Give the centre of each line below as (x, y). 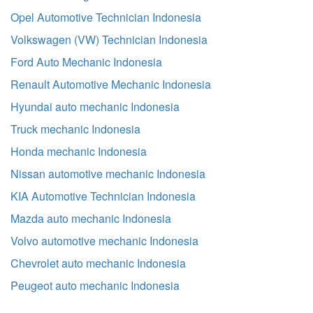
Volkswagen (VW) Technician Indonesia (109, 39)
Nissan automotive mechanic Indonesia (108, 174)
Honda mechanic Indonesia (79, 151)
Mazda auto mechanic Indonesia (91, 218)
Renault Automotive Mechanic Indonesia (111, 84)
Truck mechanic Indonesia (75, 129)
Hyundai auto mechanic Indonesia (95, 107)
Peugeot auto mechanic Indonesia (95, 285)
